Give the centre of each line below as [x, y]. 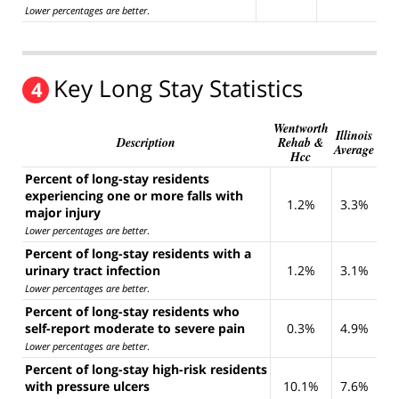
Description [146, 142]
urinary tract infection [93, 270]
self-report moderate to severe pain [135, 328]
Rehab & [301, 142]
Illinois [354, 135]
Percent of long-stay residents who [132, 311]
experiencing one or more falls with [134, 195]
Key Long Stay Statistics [178, 88]
